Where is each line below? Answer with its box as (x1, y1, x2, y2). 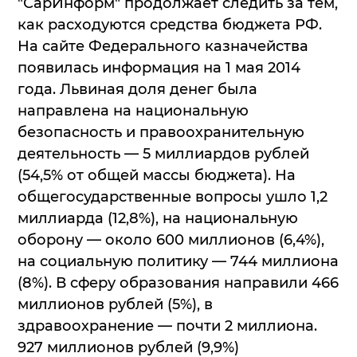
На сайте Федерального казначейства (18, 37, 308, 55)
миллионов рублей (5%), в (18, 295, 213, 313)
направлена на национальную (18, 101, 249, 120)
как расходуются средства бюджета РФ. (18, 15, 322, 33)
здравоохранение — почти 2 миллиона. (18, 316, 317, 335)
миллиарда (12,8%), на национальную (18, 209, 298, 227)
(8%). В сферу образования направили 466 (18, 273, 339, 292)
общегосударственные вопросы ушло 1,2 (18, 187, 328, 206)
